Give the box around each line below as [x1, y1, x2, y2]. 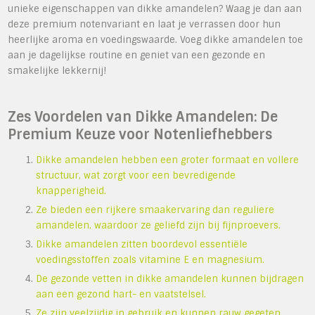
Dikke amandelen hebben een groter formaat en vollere [36, 153, 300, 166]
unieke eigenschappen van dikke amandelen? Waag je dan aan [8, 2, 302, 15]
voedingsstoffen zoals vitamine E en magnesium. [36, 253, 265, 266]
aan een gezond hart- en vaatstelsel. [36, 288, 207, 300]
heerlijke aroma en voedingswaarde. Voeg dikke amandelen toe [8, 33, 304, 46]
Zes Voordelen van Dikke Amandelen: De [8, 108, 278, 126]
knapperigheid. [36, 184, 107, 197]
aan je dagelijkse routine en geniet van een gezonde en [8, 49, 266, 61]
